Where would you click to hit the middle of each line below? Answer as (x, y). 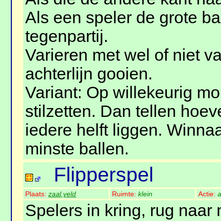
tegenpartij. (67, 37)
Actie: (208, 194)
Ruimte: (125, 194)
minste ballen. (77, 149)
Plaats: (37, 194)
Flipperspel (104, 175)
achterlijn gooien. (89, 74)
